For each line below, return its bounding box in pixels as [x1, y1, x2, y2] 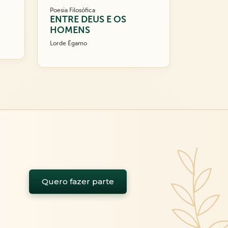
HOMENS [50, 25, 90, 36]
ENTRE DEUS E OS [50, 14, 126, 25]
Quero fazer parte [42, 177, 115, 187]
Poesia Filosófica [50, 7, 95, 14]
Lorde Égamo [50, 40, 87, 47]
